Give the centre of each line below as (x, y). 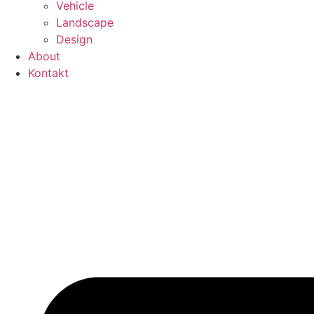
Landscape (85, 23)
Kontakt (48, 73)
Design (74, 40)
